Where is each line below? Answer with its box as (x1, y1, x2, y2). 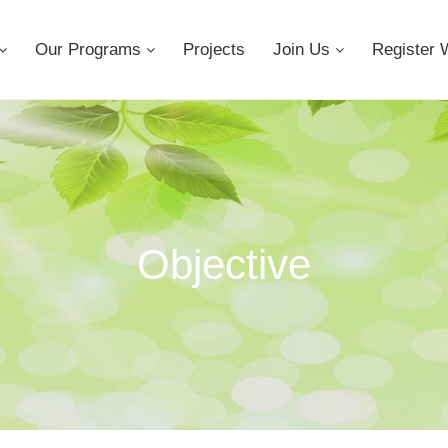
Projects (183, 40, 245, 59)
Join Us (273, 40, 335, 59)
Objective (137, 241, 311, 288)
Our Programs (35, 40, 146, 59)
